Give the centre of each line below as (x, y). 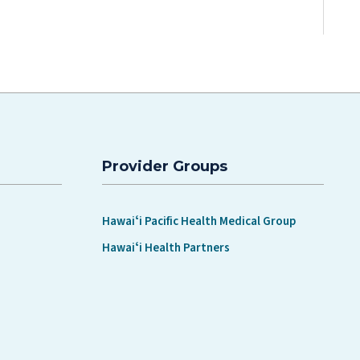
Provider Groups (164, 167)
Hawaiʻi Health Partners (166, 248)
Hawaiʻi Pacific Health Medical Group (198, 221)
